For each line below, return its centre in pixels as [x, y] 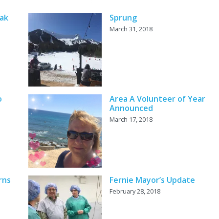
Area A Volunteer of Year [157, 99]
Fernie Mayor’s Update [152, 180]
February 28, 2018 [135, 191]
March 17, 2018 [131, 120]
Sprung [123, 18]
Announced [131, 108]
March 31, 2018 [131, 29]
